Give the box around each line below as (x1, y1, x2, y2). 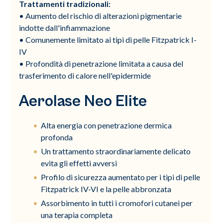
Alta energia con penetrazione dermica (41, 120, 172, 130)
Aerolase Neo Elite (19, 92, 147, 111)
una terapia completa (41, 210, 113, 220)
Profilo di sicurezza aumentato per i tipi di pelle (41, 172, 201, 182)
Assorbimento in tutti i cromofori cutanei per (41, 198, 193, 208)
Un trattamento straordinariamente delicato (41, 146, 191, 156)
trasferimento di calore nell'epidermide (19, 70, 151, 80)
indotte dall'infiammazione (19, 22, 111, 32)
